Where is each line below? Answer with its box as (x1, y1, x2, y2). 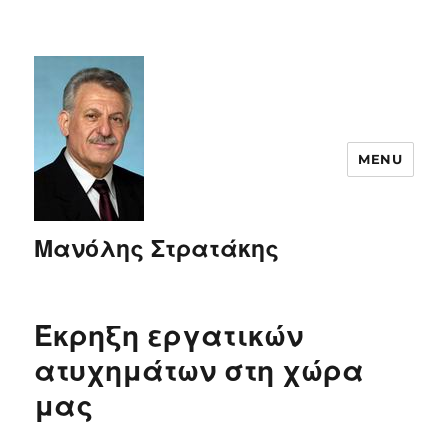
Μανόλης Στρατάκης (34, 235, 280, 263)
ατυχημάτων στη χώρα (34, 354, 365, 388)
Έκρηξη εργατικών (34, 319, 304, 353)
